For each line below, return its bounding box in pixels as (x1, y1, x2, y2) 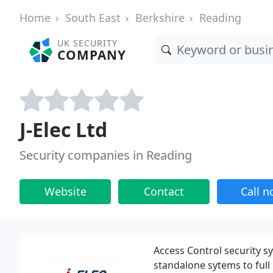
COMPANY (57, 46, 127, 63)
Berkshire (135, 10, 185, 25)
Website (44, 184, 87, 199)
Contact (144, 184, 184, 199)
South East (65, 10, 121, 25)
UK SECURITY (57, 37, 118, 49)
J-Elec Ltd (19, 116, 107, 143)
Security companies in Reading (19, 147, 192, 163)
